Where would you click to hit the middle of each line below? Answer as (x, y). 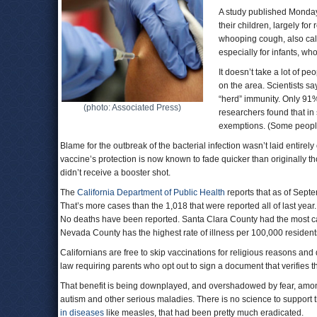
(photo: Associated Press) (132, 108)
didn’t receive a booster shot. (115, 173)
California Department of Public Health (151, 192)
